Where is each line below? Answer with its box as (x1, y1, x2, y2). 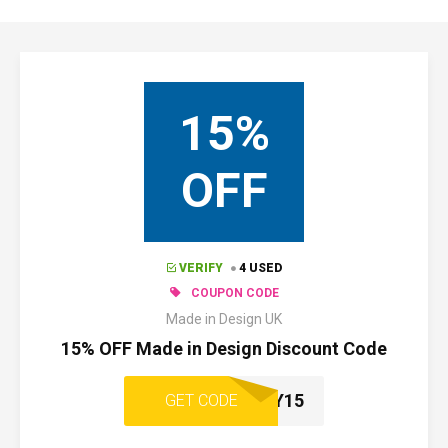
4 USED (238, 261, 282, 275)
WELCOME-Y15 (181, 390, 304, 411)
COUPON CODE (190, 286, 279, 300)
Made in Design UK (166, 311, 282, 327)
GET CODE (164, 391, 238, 410)
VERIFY (178, 261, 223, 275)
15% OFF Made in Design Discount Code (61, 338, 387, 359)
